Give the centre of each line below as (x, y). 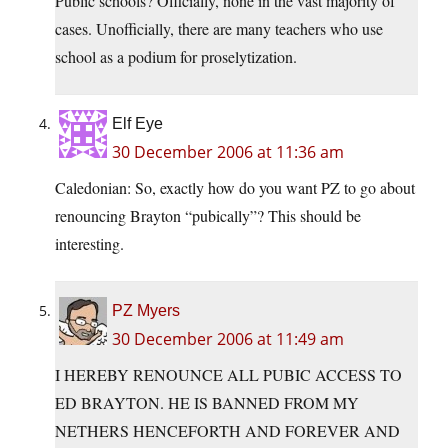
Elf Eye (137, 124)
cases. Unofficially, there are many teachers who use (219, 29)
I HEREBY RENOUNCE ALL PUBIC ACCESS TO (228, 375)
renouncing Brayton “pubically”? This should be (208, 216)
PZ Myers (146, 311)
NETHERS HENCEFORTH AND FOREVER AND (227, 431)
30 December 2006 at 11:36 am (228, 152)
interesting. (89, 244)
